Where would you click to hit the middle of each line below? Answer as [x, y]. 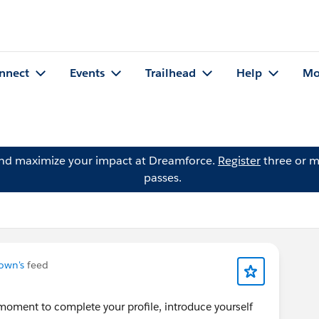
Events [87, 73]
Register [239, 161]
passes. [162, 178]
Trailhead [171, 73]
